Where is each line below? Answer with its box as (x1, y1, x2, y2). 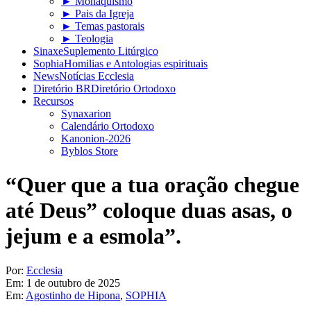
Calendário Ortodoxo (61, 120, 154, 132)
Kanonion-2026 (61, 133, 131, 144)
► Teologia (61, 33, 113, 44)
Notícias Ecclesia (59, 70, 134, 82)
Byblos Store (61, 145, 118, 157)
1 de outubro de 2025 (26, 276, 120, 289)
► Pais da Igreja (61, 8, 134, 19)
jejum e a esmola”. (6, 224, 181, 249)
